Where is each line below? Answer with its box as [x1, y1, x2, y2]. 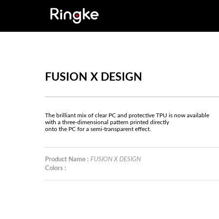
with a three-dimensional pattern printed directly [45, 119, 169, 125]
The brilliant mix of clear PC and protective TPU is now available [45, 112, 209, 118]
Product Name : [45, 156, 88, 163]
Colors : [45, 165, 66, 172]
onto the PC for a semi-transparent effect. [45, 126, 151, 132]
